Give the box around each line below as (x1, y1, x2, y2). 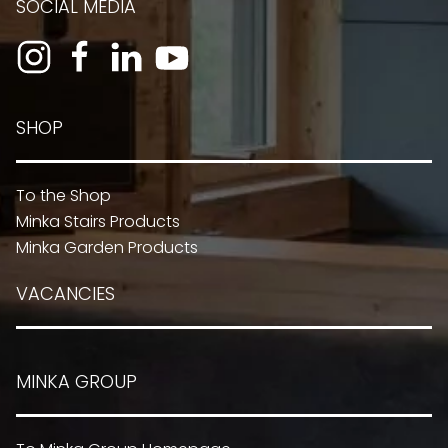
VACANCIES (16, 281, 115, 307)
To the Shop (16, 184, 111, 208)
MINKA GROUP (16, 369, 137, 395)
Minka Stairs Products (16, 210, 180, 234)
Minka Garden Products (16, 236, 198, 260)
